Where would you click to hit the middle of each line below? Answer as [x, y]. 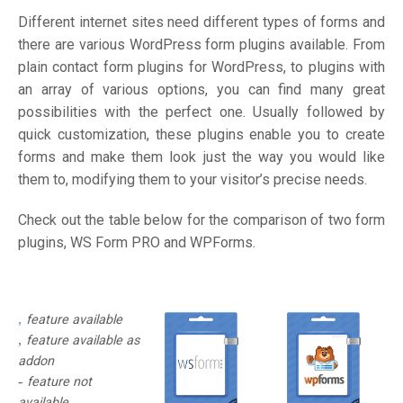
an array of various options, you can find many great [201, 90]
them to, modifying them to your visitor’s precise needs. [193, 180]
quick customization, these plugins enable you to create [201, 135]
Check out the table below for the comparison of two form [201, 220]
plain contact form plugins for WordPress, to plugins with [201, 67]
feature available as [83, 341]
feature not [59, 382]
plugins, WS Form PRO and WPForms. [137, 243]
